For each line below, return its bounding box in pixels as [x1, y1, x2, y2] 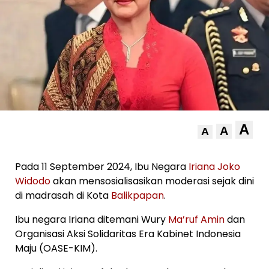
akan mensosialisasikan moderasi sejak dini [50, 174, 254, 189]
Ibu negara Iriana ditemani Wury [15, 213, 168, 227]
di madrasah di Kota [15, 189, 111, 203]
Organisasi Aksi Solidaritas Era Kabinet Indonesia [15, 227, 241, 241]
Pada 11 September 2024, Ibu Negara [15, 160, 189, 174]
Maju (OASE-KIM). [15, 241, 97, 256]
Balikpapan [111, 189, 164, 203]
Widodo [15, 174, 50, 189]
